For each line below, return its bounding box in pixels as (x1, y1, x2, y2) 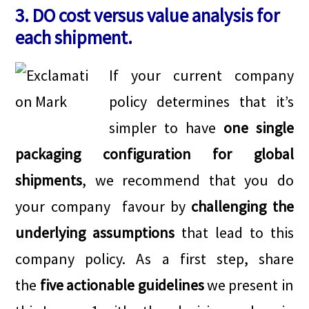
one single (223, 118, 294, 138)
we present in (203, 275, 294, 295)
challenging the (191, 197, 294, 217)
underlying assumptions (15, 223, 175, 243)
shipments (15, 170, 83, 190)
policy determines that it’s (109, 92, 294, 112)
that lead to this (175, 223, 294, 243)
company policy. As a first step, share (15, 249, 294, 269)
